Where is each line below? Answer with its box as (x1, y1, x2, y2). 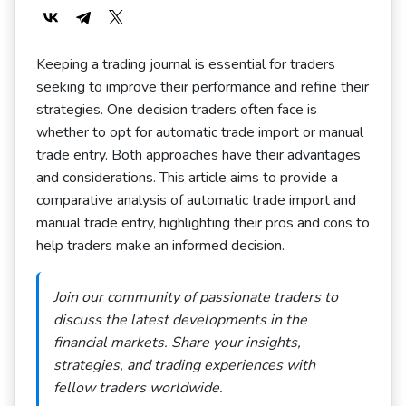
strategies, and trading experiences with (53, 355, 315, 375)
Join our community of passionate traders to (53, 287, 338, 307)
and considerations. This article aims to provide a (36, 168, 338, 188)
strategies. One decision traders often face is (36, 100, 317, 120)
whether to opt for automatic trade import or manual (36, 122, 363, 142)
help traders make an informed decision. (36, 236, 285, 256)
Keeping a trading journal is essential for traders (36, 54, 335, 74)
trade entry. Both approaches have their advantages (36, 145, 361, 165)
